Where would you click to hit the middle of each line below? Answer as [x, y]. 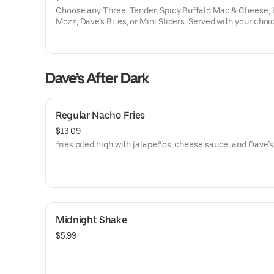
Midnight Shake [91, 220]
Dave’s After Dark [97, 78]
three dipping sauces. [97, 32]
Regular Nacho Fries [100, 115]
